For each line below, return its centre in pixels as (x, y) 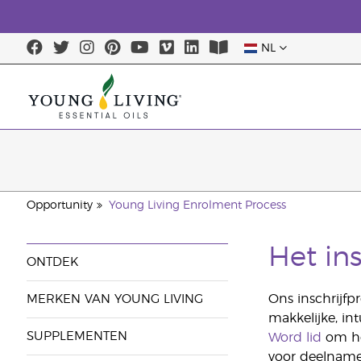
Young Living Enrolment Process (197, 205)
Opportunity (59, 205)
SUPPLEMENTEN (77, 336)
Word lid (295, 338)
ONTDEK (52, 262)
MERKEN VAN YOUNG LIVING (114, 299)
